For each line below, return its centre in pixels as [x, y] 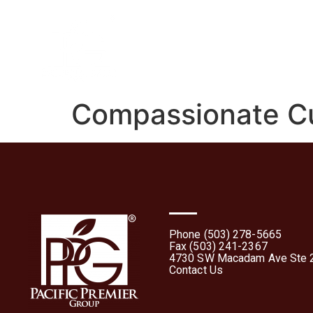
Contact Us [196, 270]
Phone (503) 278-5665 [225, 234]
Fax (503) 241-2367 [218, 246]
